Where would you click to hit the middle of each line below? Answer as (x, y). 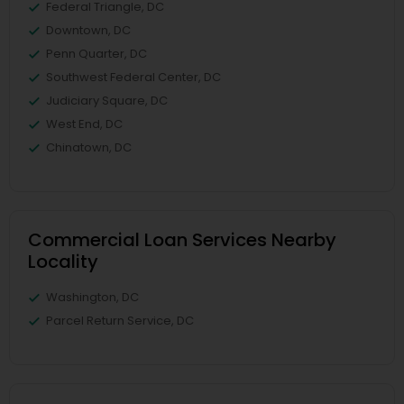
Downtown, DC (88, 30)
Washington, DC (92, 297)
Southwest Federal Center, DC (133, 77)
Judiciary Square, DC (107, 101)
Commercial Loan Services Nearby (182, 240)
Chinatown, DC (89, 147)
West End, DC (84, 124)
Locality (63, 262)
